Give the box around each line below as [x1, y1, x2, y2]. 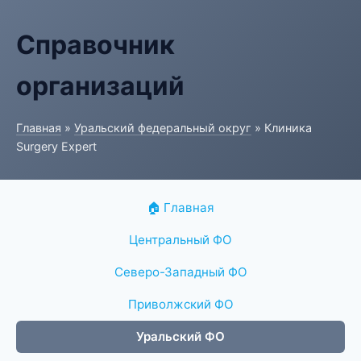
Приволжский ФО [127, 297, 234, 312]
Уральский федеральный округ [74, 121, 251, 135]
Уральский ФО [136, 329, 225, 344]
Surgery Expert [16, 139, 97, 153]
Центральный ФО [129, 232, 232, 247]
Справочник [16, 29, 175, 60]
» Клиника [251, 121, 312, 135]
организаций [16, 70, 185, 102]
